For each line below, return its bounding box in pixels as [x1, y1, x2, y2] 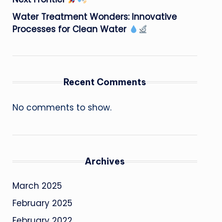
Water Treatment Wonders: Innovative [12, 11, 177, 23]
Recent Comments [63, 76, 146, 88]
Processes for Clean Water [12, 23, 129, 35]
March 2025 [12, 180, 62, 192]
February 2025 [12, 197, 72, 209]
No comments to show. [12, 102, 111, 113]
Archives [84, 156, 125, 167]
